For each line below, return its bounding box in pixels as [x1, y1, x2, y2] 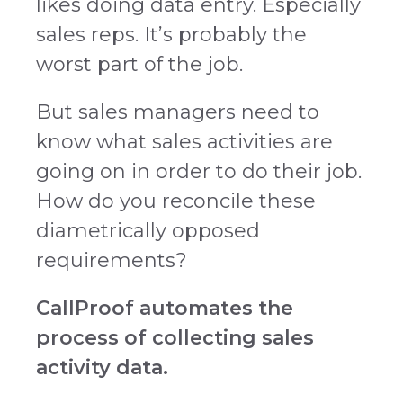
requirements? [36, 248, 187, 273]
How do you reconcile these [36, 189, 316, 214]
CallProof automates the [36, 296, 293, 321]
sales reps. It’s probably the [36, 22, 307, 48]
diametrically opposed [36, 219, 260, 244]
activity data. [36, 355, 168, 381]
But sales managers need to [36, 100, 319, 125]
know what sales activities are [36, 130, 333, 155]
